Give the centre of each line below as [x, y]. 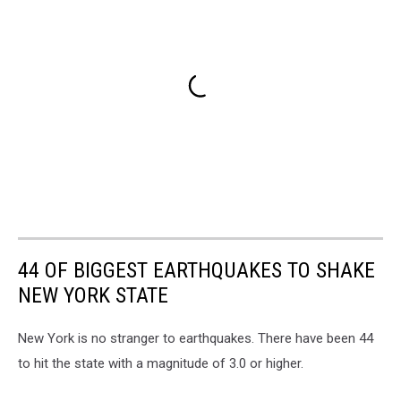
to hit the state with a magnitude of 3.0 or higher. [161, 363]
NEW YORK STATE [93, 295]
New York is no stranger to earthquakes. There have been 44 [196, 338]
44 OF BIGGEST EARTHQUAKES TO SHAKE [196, 270]
